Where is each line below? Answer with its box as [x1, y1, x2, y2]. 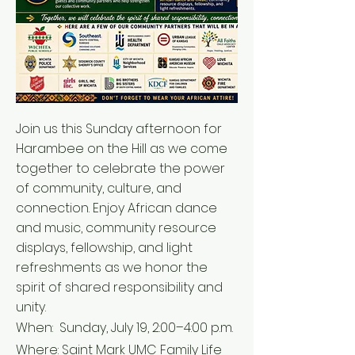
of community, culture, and [16, 179, 181, 197]
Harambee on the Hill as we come [16, 139, 227, 158]
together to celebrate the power [16, 159, 225, 177]
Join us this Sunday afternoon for [16, 120, 222, 138]
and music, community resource [16, 219, 216, 237]
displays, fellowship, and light [16, 239, 193, 257]
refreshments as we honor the [16, 258, 208, 277]
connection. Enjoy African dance [16, 199, 217, 217]
